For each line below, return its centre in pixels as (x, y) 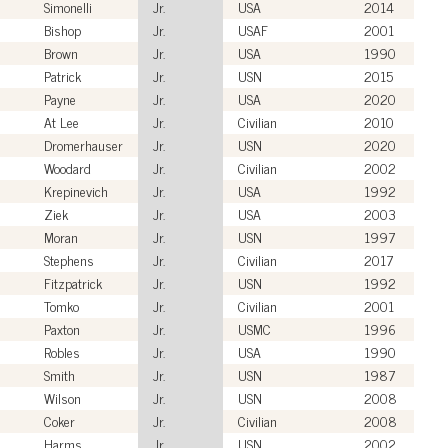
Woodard (67, 167)
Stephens (69, 259)
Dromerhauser (83, 144)
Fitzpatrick (73, 282)
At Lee (61, 121)
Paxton (62, 328)
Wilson (62, 397)
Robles (62, 351)
